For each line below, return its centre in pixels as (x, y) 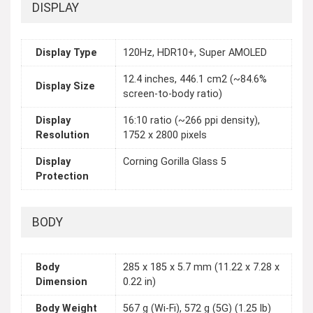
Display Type (66, 53)
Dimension (61, 282)
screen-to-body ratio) (173, 94)
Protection (62, 177)
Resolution (63, 136)
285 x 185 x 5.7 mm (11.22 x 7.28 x (201, 268)
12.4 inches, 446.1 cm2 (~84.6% (195, 80)
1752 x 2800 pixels (165, 136)
